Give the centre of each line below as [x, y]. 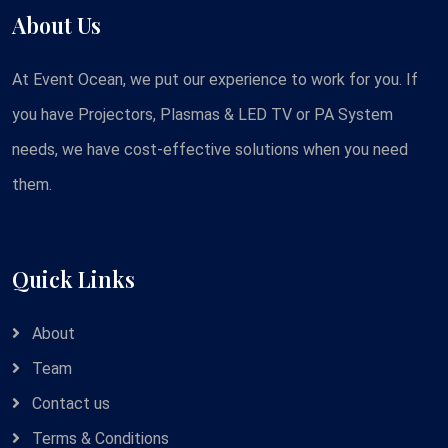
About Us [56, 24]
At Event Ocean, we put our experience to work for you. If [215, 79]
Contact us [69, 403]
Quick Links [73, 278]
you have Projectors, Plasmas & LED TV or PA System [202, 114]
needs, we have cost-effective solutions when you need [210, 149]
